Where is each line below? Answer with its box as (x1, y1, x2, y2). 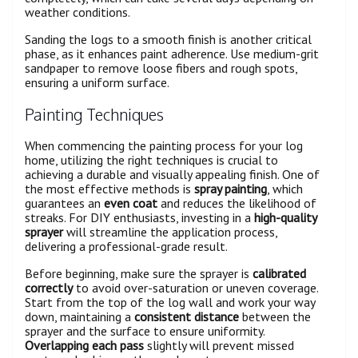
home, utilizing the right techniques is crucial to (25, 152, 278, 169)
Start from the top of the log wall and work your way (25, 294, 315, 311)
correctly (25, 280, 73, 296)
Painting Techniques (25, 103, 164, 125)
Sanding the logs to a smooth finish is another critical (25, 30, 312, 47)
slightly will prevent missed (144, 337, 294, 354)
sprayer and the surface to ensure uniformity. (25, 323, 265, 340)
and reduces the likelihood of (157, 195, 316, 212)
